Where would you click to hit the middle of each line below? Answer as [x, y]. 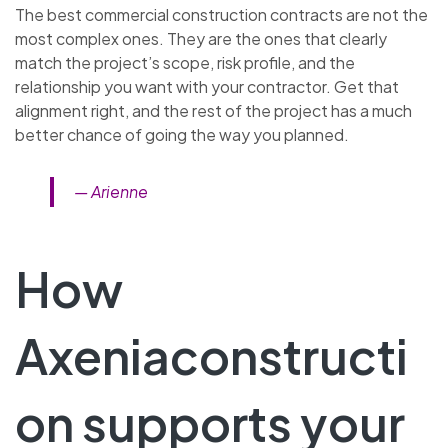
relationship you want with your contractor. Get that [207, 86]
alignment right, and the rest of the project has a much [213, 110]
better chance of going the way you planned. [182, 134]
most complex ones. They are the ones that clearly [201, 38]
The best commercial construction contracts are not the [221, 14]
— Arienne [111, 191]
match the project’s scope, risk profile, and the [185, 62]
